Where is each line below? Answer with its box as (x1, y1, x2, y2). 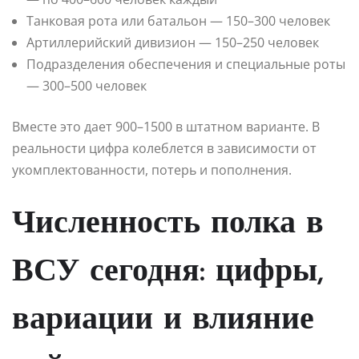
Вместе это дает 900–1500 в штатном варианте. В (12, 117, 320, 135)
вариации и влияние (12, 304, 314, 337)
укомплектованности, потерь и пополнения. (12, 160, 292, 179)
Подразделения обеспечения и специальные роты (26, 54, 345, 73)
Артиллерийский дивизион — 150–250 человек (26, 33, 319, 51)
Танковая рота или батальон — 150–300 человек (26, 11, 330, 30)
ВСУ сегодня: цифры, (12, 256, 324, 288)
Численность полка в (12, 208, 324, 240)
